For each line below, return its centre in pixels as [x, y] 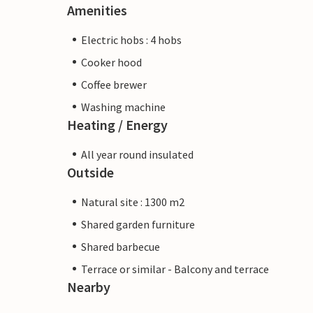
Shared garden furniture [138, 224]
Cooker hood [111, 62]
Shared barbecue [121, 246]
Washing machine [123, 107]
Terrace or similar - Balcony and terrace [175, 269]
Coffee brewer [114, 84]
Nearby [89, 286]
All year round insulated [137, 154]
